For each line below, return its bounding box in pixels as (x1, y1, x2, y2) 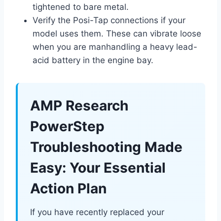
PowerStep (30, 118, 105, 135)
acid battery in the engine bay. (33, 55, 153, 66)
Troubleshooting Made (30, 139, 183, 156)
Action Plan (30, 180, 107, 197)
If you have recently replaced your (30, 207, 164, 218)
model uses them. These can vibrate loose (33, 29, 201, 39)
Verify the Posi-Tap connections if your (33, 15, 185, 26)
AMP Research (30, 97, 128, 114)
